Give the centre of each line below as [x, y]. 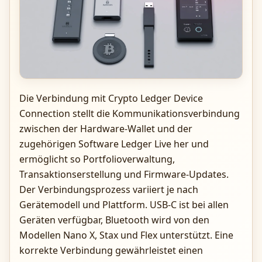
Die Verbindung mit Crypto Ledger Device [111, 98]
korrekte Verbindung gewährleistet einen [111, 250]
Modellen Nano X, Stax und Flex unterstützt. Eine [126, 235]
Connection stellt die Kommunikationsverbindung [130, 113]
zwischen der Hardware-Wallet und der [106, 128]
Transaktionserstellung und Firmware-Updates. [124, 174]
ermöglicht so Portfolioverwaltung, [97, 159]
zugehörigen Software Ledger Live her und [114, 144]
